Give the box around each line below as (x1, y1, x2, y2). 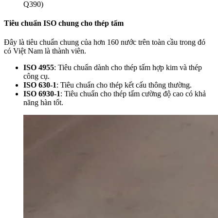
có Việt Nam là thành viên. (4, 47, 86, 55)
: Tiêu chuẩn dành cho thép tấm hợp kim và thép (54, 63, 202, 72)
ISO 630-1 (23, 81, 56, 90)
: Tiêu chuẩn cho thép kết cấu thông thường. (56, 81, 192, 90)
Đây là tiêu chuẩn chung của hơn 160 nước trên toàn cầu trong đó (4, 38, 205, 47)
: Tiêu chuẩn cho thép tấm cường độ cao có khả (60, 90, 206, 98)
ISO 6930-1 (23, 90, 60, 98)
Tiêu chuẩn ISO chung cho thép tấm (4, 19, 124, 28)
